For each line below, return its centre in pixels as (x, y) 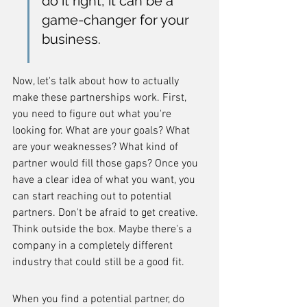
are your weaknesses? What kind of (97, 147)
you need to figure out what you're (93, 114)
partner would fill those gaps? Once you (107, 164)
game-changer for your (117, 20)
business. (71, 39)
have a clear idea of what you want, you (105, 180)
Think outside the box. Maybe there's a (103, 230)
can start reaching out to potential (93, 197)
